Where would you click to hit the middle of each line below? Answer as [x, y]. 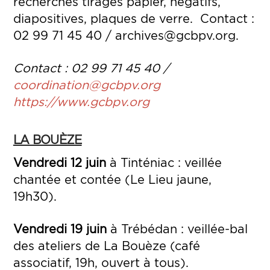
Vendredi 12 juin [59, 163]
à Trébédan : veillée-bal [177, 229]
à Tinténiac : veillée [164, 163]
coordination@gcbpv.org [86, 85]
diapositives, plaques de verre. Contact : [133, 18]
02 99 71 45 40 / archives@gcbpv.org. [126, 35]
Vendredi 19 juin [60, 229]
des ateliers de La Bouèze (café [106, 246]
